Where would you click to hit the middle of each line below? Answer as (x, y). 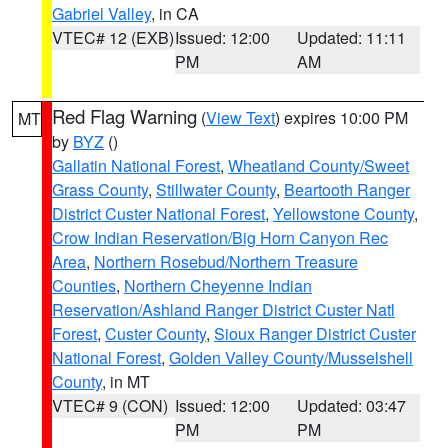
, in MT (126, 381)
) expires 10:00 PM (341, 117)
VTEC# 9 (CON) (110, 405)
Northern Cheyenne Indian (218, 285)
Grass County (100, 189)
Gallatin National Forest (136, 165)
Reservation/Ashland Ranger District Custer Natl (223, 309)
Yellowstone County (343, 213)
